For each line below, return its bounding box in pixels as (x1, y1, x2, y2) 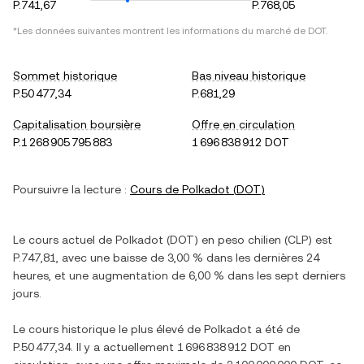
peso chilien (218, 233, 281, 246)
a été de (252, 323, 300, 336)
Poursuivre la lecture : (13, 183, 127, 196)
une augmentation (69, 269, 168, 282)
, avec (56, 251, 90, 264)
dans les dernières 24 (203, 251, 319, 264)
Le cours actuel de (13, 233, 115, 246)
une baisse (90, 251, 147, 264)
